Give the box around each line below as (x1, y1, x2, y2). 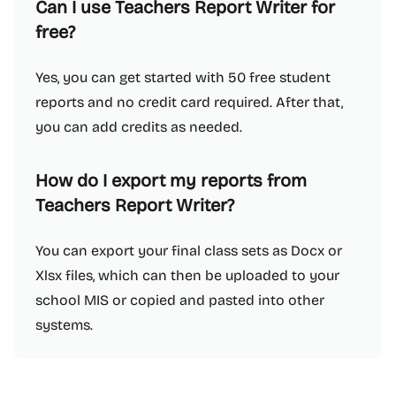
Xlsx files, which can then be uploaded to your (35, 267, 339, 284)
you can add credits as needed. (35, 118, 242, 135)
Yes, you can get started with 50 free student (35, 69, 331, 86)
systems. (35, 316, 93, 333)
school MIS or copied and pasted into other (35, 292, 324, 308)
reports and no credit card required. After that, (35, 94, 343, 110)
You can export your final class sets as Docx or (35, 242, 342, 259)
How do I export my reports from (35, 170, 307, 191)
